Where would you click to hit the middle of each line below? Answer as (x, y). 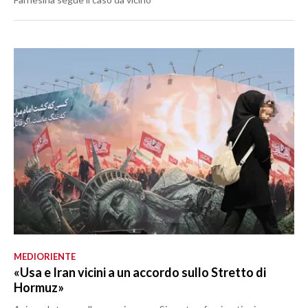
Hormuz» (39, 287)
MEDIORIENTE (45, 256)
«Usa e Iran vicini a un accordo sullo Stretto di (140, 272)
